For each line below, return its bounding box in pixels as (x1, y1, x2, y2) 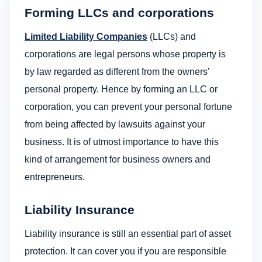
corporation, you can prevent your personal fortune (25, 102, 232, 112)
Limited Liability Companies (25, 32, 147, 42)
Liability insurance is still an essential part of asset (25, 228, 231, 239)
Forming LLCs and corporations (25, 6, 214, 20)
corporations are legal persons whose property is (25, 49, 226, 59)
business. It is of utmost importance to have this (25, 137, 219, 147)
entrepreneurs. (25, 172, 85, 182)
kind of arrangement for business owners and (25, 154, 211, 164)
